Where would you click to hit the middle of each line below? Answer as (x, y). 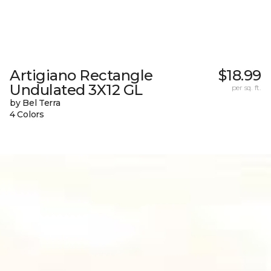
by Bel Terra (35, 103)
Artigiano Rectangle (81, 75)
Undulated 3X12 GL (76, 90)
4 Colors (27, 114)
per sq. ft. (246, 87)
